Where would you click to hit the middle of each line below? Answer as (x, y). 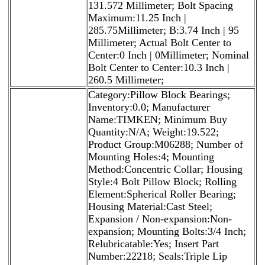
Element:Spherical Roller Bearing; (162, 194)
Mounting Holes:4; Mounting (151, 156)
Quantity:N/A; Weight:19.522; (153, 132)
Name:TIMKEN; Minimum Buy (158, 119)
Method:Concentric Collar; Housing (165, 169)
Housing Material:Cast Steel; (150, 206)
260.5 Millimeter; (126, 80)
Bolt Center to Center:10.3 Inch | (159, 67)
